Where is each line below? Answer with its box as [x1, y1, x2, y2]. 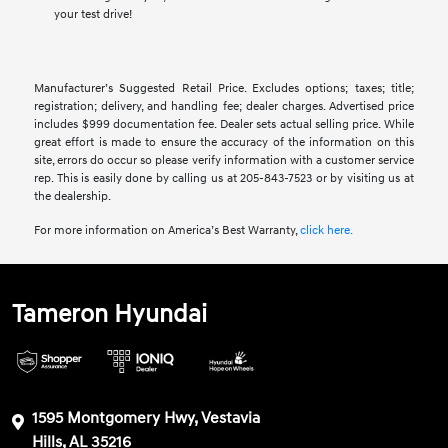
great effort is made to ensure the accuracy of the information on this [34, 135, 414, 151]
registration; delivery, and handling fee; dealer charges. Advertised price [34, 99, 414, 115]
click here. [300, 223, 354, 239]
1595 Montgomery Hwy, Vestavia [32, 408, 261, 429]
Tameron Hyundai [12, 299, 208, 331]
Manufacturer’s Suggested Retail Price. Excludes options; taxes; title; [34, 81, 414, 97]
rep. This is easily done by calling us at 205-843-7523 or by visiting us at [34, 171, 414, 187]
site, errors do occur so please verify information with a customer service [34, 153, 414, 169]
